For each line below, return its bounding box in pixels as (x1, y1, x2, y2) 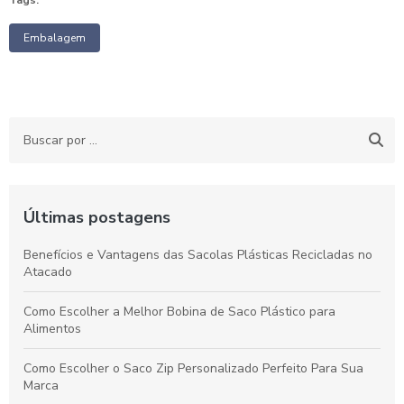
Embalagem (23, 31, 86, 45)
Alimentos (23, 320, 81, 337)
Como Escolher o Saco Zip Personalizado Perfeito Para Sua (23, 360, 363, 377)
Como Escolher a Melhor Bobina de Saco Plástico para (23, 303, 335, 320)
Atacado (23, 263, 72, 280)
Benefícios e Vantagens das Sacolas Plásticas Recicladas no (23, 246, 372, 263)
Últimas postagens (23, 207, 170, 228)
